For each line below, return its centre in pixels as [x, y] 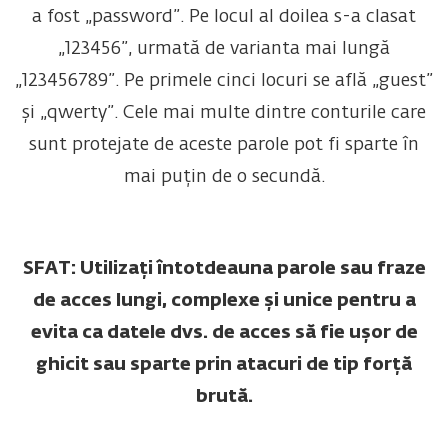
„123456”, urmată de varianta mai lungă [224, 49]
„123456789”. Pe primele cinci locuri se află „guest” [224, 81]
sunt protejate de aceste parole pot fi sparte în [224, 145]
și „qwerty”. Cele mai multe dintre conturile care [224, 113]
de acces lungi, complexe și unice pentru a [224, 301]
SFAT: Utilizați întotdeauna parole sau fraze [224, 269]
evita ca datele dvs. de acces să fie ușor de [224, 333]
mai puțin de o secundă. [224, 177]
